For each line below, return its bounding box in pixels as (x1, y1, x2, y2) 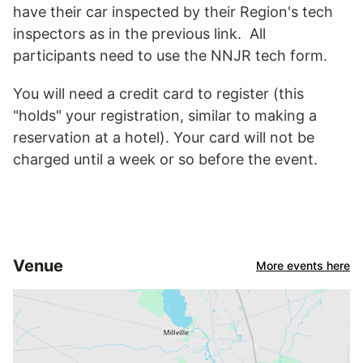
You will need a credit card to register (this (13, 84, 304, 102)
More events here (256, 258, 350, 273)
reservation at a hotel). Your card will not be (13, 128, 314, 146)
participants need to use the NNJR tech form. (13, 46, 327, 64)
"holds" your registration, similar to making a (13, 106, 317, 124)
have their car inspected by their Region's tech (13, 2, 333, 20)
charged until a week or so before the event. (13, 150, 318, 168)
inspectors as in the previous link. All (13, 24, 266, 42)
